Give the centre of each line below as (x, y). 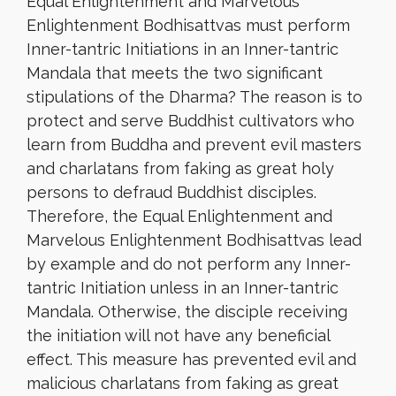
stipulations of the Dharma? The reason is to (194, 97)
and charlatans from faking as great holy (180, 168)
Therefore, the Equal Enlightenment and (179, 216)
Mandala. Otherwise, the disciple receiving (187, 312)
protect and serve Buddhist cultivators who (190, 121)
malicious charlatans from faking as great (183, 383)
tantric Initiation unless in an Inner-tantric (183, 288)
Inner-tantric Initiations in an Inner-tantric (183, 49)
